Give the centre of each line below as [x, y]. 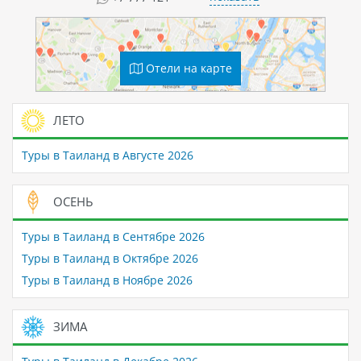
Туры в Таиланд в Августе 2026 [107, 156]
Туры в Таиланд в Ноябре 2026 [107, 280]
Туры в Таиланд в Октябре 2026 [110, 259]
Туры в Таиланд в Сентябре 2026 [113, 237]
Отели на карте [187, 68]
